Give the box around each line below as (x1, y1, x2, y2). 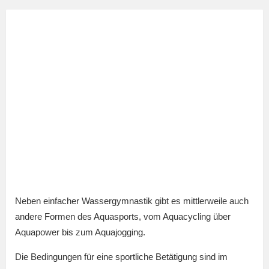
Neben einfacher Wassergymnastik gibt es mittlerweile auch (15, 196, 249, 207)
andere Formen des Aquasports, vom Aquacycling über (15, 211, 231, 222)
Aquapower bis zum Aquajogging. (15, 227, 145, 238)
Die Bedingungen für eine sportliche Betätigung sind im (15, 252, 228, 262)
